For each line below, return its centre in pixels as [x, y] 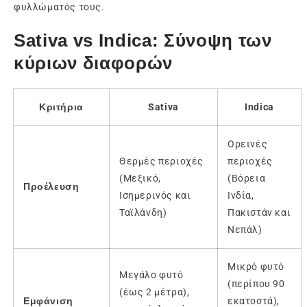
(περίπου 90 [256, 284]
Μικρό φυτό [256, 267]
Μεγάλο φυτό [151, 275]
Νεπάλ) [245, 230]
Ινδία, [241, 196]
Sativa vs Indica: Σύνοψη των [143, 40]
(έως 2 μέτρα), [155, 292]
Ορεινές [248, 144]
